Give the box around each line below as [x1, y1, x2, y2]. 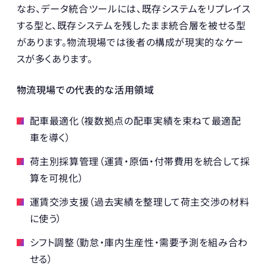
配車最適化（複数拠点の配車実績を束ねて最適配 [29, 113, 241, 128]
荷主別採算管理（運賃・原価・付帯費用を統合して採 [29, 154, 250, 169]
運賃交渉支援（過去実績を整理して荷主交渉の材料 [29, 194, 250, 209]
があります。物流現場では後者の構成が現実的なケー [16, 35, 244, 49]
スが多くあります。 [16, 51, 93, 66]
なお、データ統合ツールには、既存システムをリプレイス [16, 1, 251, 16]
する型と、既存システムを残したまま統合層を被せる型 [16, 18, 246, 33]
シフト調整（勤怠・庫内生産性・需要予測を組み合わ [29, 235, 248, 250]
